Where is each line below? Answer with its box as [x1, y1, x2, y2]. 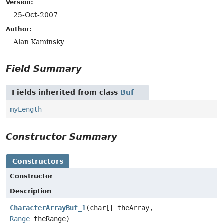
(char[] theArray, [86, 203, 153, 212]
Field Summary [6, 63, 82, 74]
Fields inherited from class [12, 88, 120, 96]
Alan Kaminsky [13, 38, 64, 46]
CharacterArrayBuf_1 [10, 203, 86, 212]
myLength [10, 105, 42, 113]
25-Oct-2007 [13, 11, 58, 19]
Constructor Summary [6, 131, 117, 142]
